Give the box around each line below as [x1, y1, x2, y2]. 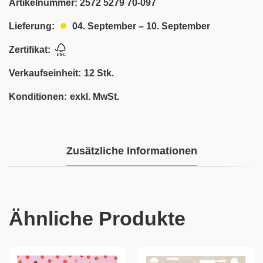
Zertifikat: [9, 45, 50, 55]
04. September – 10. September [72, 21, 210, 31]
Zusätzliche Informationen [66, 145, 197, 157]
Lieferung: [9, 21, 55, 31]
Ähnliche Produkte [9, 207, 186, 230]
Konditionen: [9, 92, 67, 102]
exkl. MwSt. [70, 92, 119, 102]
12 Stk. [84, 68, 114, 78]
